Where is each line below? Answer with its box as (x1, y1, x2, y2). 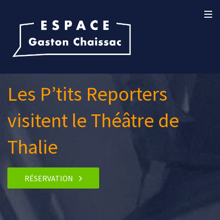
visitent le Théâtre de (7, 108, 179, 133)
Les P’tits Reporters (7, 82, 167, 106)
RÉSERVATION (25, 173, 74, 183)
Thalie (7, 135, 58, 159)
